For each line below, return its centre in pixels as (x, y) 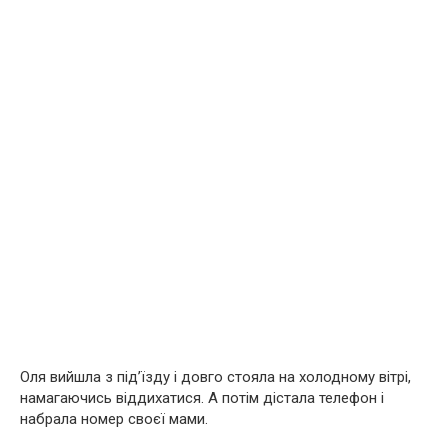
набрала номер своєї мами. (114, 418)
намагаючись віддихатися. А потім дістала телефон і (202, 397)
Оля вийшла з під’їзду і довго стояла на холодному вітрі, (215, 376)
